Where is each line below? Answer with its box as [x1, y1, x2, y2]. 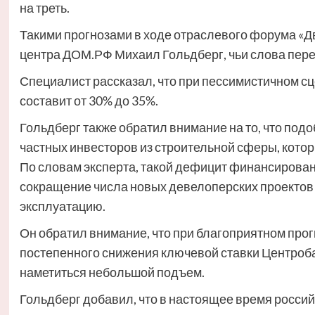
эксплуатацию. [19, 198, 105, 214]
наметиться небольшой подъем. [19, 264, 205, 280]
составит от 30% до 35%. [19, 93, 158, 108]
